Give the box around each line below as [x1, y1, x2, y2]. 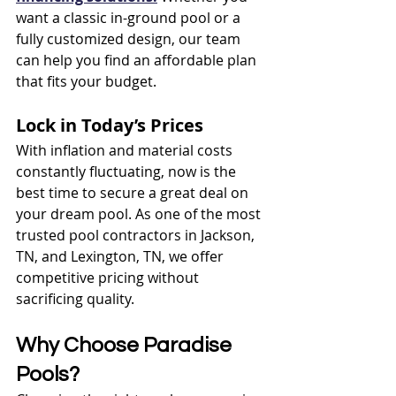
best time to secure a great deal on [16, 182, 252, 202]
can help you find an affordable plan [16, 49, 260, 70]
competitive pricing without [16, 267, 202, 287]
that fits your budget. [16, 71, 156, 91]
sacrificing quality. [16, 288, 134, 308]
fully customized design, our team [16, 28, 244, 49]
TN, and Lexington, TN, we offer [16, 246, 227, 266]
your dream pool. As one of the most [16, 203, 264, 224]
